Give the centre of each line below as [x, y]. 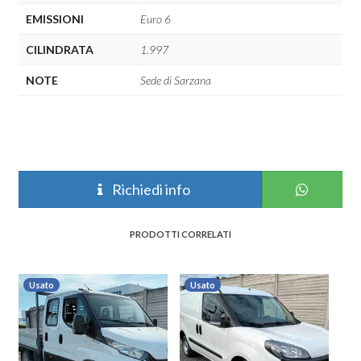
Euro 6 [156, 19]
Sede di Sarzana [176, 80]
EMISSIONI [55, 19]
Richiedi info [149, 190]
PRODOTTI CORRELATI [180, 234]
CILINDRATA [60, 49]
